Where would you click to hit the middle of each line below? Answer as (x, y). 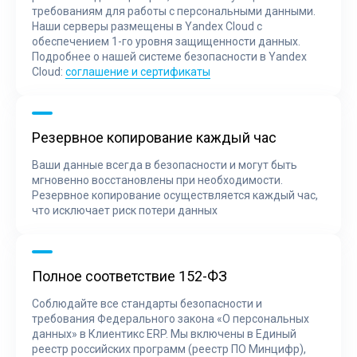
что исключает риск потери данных (125, 210)
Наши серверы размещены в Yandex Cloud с (147, 26)
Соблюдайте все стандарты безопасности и (147, 303)
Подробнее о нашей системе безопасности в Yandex (169, 56)
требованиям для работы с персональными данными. (174, 11)
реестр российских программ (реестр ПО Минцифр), (169, 349)
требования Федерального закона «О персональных (171, 318)
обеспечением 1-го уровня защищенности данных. (166, 41)
